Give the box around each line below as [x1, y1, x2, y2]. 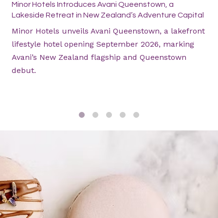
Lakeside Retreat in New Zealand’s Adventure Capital [12, 11, 204, 19]
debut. [12, 66, 36, 75]
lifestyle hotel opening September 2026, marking [12, 39, 194, 49]
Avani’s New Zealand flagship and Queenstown [12, 53, 186, 62]
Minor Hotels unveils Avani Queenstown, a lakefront [12, 26, 205, 36]
